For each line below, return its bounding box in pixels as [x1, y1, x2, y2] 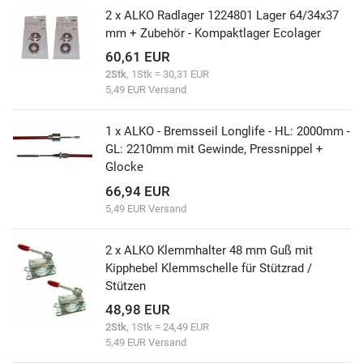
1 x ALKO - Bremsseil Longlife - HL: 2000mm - [105, 124, 350, 139]
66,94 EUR [105, 182, 170, 199]
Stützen [105, 278, 146, 293]
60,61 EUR [105, 49, 170, 66]
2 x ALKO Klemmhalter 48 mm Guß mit [105, 242, 313, 258]
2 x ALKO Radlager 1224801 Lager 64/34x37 [105, 7, 339, 23]
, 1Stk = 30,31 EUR [126, 68, 209, 81]
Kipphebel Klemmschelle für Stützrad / [105, 260, 312, 275]
